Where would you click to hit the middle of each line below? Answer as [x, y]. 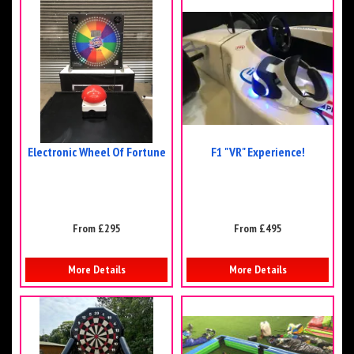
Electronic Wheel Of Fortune [96, 152]
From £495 [258, 229]
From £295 [96, 229]
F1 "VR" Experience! [258, 152]
